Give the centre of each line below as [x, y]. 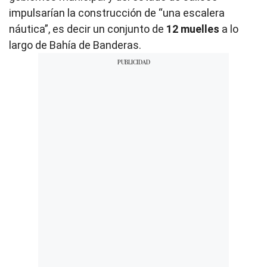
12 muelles [192, 29]
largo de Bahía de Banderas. [75, 45]
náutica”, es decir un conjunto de [86, 29]
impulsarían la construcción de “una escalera [117, 13]
